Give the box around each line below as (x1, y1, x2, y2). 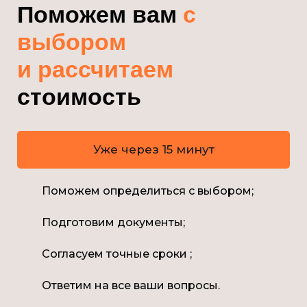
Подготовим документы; (42, 216, 185, 230)
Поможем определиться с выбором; (42, 184, 254, 198)
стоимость (17, 83, 141, 110)
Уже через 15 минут (93, 142, 214, 156)
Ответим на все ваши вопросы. (42, 279, 220, 293)
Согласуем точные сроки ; (42, 247, 192, 261)
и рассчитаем (17, 56, 173, 82)
